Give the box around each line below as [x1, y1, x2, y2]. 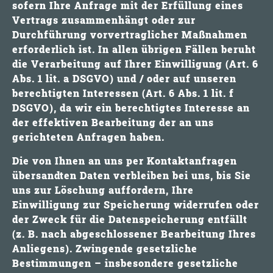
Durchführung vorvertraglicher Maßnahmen [12, 28, 247, 41]
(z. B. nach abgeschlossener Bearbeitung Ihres [12, 227, 256, 240]
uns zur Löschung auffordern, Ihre [12, 183, 194, 196]
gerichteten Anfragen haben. [12, 130, 165, 144]
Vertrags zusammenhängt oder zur [12, 13, 196, 27]
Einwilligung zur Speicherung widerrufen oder [12, 197, 259, 211]
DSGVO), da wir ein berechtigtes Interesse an [12, 101, 250, 115]
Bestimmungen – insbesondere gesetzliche [12, 256, 238, 269]
